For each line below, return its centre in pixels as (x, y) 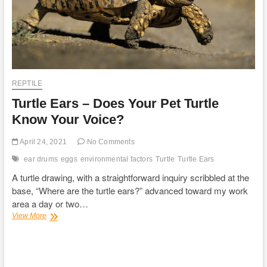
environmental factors (116, 159)
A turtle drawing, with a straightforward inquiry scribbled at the (130, 178)
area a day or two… (50, 204)
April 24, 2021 (42, 142)
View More (29, 216)
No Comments (110, 142)
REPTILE (27, 84)
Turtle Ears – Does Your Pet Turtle (115, 104)
